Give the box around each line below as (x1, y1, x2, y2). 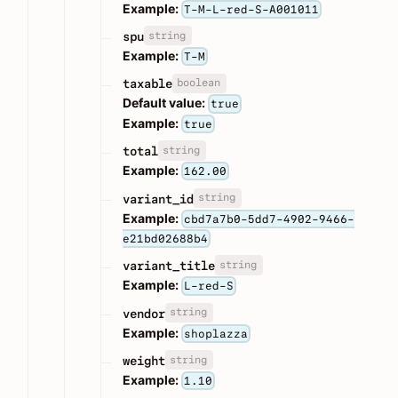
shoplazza (184, 326, 249, 340)
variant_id (123, 191, 194, 206)
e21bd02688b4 (123, 231, 208, 245)
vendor (123, 306, 165, 321)
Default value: (123, 95, 205, 111)
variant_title (123, 259, 215, 274)
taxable (123, 76, 172, 92)
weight (123, 354, 165, 368)
